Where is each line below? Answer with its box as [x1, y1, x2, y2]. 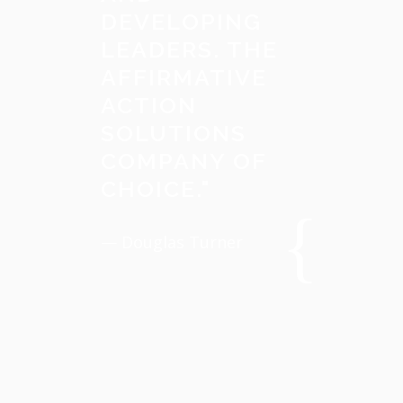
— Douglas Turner [101, 231, 243, 253]
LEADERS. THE [101, 36, 278, 63]
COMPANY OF [101, 148, 266, 175]
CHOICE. [101, 175, 201, 202]
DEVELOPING [101, 8, 262, 35]
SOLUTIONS [101, 120, 246, 147]
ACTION [101, 92, 197, 119]
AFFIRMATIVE [101, 64, 267, 91]
